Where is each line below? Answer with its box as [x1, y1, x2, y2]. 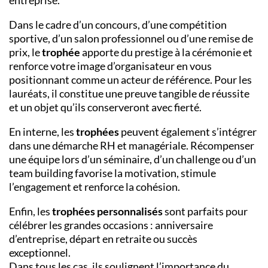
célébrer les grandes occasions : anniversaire [9, 218, 213, 232]
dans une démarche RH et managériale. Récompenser [9, 139, 254, 153]
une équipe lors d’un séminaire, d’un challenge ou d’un [9, 153, 256, 166]
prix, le [9, 45, 42, 59]
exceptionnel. [9, 246, 71, 260]
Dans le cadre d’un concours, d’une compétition [9, 18, 227, 32]
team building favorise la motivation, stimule [9, 166, 216, 180]
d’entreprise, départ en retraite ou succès [9, 232, 197, 246]
